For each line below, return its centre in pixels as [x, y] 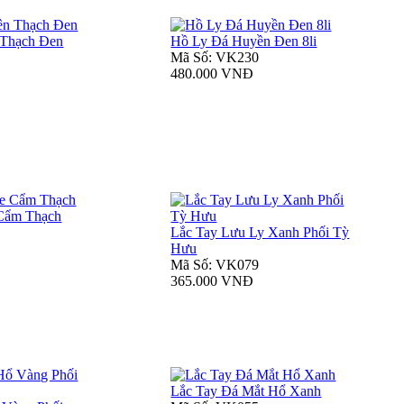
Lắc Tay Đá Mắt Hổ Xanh [246, 391]
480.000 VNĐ [212, 74]
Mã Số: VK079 [215, 265]
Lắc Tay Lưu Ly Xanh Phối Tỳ [260, 233]
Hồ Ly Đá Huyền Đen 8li [244, 41]
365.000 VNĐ [212, 281]
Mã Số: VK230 [215, 58]
